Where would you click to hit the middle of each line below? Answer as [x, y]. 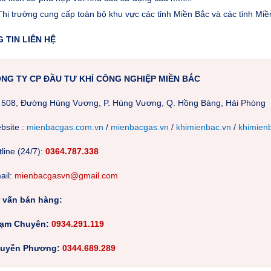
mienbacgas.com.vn [65, 127]
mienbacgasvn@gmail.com [66, 175]
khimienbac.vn [204, 127]
